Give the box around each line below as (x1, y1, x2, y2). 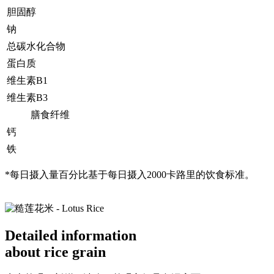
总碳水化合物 (7, 40, 65, 51)
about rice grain (5, 243, 106, 260)
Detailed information (5, 227, 136, 243)
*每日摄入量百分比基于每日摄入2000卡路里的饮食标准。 (5, 169, 254, 180)
